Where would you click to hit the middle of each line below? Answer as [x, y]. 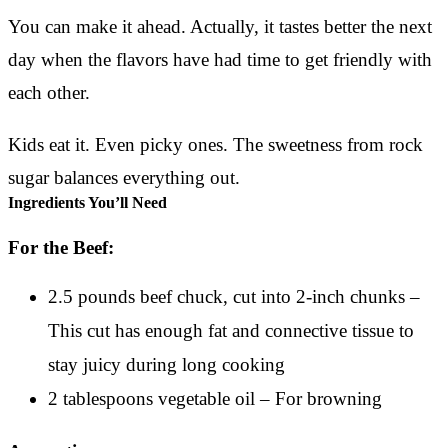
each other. [49, 92]
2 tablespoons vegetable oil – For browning [215, 398]
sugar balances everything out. [124, 177]
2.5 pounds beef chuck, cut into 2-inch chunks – [234, 296]
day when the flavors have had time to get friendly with [220, 59]
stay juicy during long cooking [166, 364]
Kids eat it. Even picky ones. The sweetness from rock [215, 144]
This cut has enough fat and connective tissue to [231, 330]
